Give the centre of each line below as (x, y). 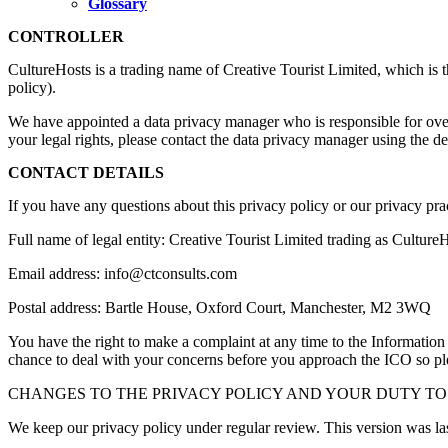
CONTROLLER (66, 37)
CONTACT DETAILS (92, 173)
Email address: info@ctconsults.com (122, 274)
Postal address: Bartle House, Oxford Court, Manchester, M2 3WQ (219, 308)
